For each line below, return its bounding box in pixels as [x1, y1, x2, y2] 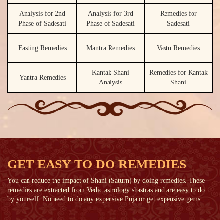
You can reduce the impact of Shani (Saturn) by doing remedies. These [7, 177, 205, 185]
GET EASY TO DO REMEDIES [7, 157, 186, 172]
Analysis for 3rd [88, 9, 133, 17]
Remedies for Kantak [149, 68, 208, 76]
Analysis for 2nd [19, 9, 65, 17]
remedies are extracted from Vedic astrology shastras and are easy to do [7, 186, 205, 194]
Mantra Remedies [86, 44, 135, 52]
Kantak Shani [92, 68, 129, 76]
